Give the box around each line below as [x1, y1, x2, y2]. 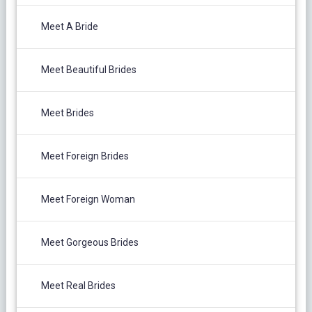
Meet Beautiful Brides [40, 64, 136, 76]
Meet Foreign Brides [40, 150, 129, 162]
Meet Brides [40, 107, 94, 119]
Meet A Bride [40, 21, 98, 33]
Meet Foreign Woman [40, 194, 135, 205]
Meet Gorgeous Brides [40, 237, 139, 249]
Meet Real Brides [40, 280, 116, 292]
